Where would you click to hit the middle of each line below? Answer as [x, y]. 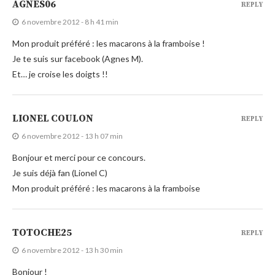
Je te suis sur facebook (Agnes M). [78, 59]
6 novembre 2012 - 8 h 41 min [70, 22]
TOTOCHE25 [42, 233]
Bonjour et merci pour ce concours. [79, 158]
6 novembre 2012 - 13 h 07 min [72, 136]
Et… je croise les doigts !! [60, 74]
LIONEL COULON [53, 119]
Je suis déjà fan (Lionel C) [60, 173]
